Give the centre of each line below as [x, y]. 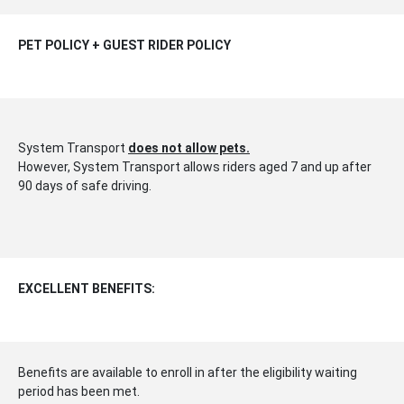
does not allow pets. [189, 148]
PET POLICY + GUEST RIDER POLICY [124, 46]
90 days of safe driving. [85, 186]
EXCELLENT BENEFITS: [87, 289]
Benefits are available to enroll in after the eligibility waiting [188, 373]
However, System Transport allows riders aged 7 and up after [195, 167]
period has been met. [79, 392]
